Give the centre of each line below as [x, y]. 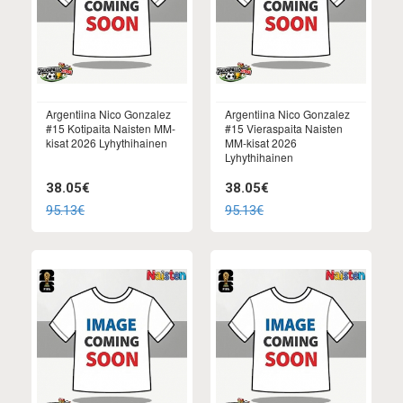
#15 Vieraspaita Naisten [284, 129]
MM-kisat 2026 [261, 143]
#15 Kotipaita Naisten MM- [111, 129]
